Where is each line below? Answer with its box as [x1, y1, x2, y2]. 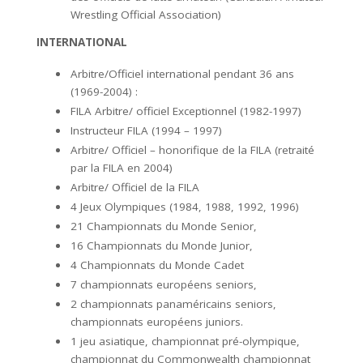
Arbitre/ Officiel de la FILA [70, 180, 199, 195]
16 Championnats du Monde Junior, [70, 238, 253, 254]
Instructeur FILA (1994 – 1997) [70, 123, 222, 139]
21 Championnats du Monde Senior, [70, 219, 257, 234]
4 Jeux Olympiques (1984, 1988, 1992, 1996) [70, 199, 299, 215]
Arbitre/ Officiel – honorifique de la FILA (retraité [70, 143, 314, 158]
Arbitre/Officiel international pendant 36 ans [70, 66, 294, 82]
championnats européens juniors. [70, 314, 243, 330]
